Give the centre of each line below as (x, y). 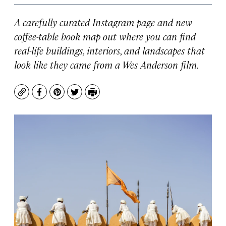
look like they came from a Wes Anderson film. (107, 64)
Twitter (89, 97)
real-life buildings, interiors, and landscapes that (109, 50)
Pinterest (75, 97)
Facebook (58, 97)
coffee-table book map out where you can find (105, 36)
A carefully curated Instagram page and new (103, 22)
